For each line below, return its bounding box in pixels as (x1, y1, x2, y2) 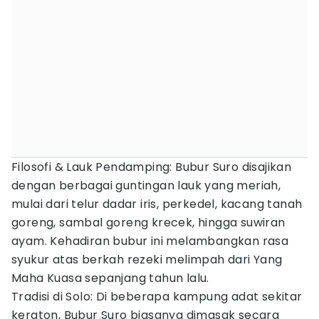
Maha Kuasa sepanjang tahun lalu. (11, 270, 209, 286)
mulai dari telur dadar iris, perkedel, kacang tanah (11, 196, 303, 212)
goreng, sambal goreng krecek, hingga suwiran (11, 214, 286, 231)
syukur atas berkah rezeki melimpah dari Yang (11, 251, 283, 268)
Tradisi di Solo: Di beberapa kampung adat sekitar (11, 288, 303, 305)
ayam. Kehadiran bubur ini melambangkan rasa (11, 233, 289, 249)
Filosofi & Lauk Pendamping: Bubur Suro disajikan (11, 159, 292, 175)
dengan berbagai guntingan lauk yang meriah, (11, 177, 281, 194)
